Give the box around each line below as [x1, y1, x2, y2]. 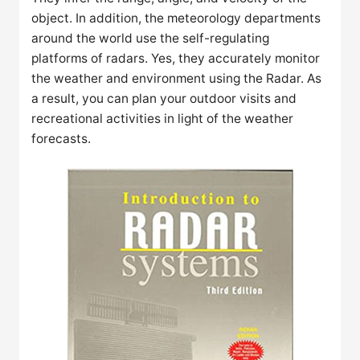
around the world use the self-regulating [31, 31, 270, 47]
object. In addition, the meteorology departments [31, 10, 321, 27]
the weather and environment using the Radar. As [31, 71, 322, 87]
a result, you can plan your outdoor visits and [31, 91, 297, 107]
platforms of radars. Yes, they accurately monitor [31, 51, 321, 67]
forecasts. [31, 131, 92, 147]
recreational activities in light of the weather [31, 111, 294, 127]
